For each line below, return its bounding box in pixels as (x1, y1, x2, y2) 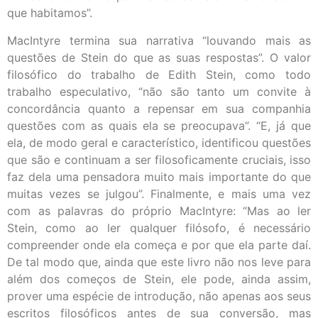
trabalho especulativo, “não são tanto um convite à (7, 84, 311, 99)
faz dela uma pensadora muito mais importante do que (7, 169, 311, 184)
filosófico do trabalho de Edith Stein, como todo (7, 67, 311, 82)
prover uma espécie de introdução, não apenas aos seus (7, 288, 311, 303)
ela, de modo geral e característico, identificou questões (7, 135, 311, 150)
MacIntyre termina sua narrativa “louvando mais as (7, 33, 311, 48)
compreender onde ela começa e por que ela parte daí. (7, 237, 311, 252)
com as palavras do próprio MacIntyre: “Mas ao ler (7, 203, 311, 218)
